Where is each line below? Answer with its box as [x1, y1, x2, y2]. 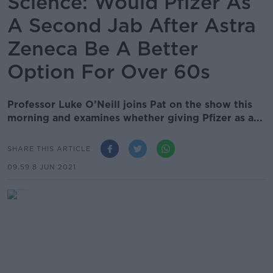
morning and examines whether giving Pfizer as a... [7, 112, 263, 124]
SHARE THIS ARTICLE [7, 144, 91, 153]
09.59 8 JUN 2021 [7, 163, 76, 171]
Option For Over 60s [7, 60, 216, 83]
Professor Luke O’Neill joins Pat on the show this [7, 99, 252, 110]
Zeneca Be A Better [7, 37, 198, 60]
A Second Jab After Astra [7, 13, 256, 37]
